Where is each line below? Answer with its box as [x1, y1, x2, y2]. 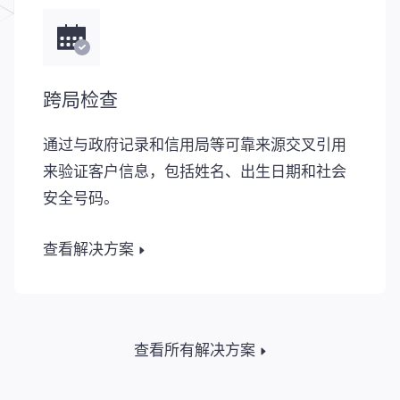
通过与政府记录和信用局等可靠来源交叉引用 [43, 139, 346, 155]
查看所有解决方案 [134, 340, 255, 361]
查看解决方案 [43, 239, 134, 260]
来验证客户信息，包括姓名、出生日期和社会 [43, 166, 346, 182]
